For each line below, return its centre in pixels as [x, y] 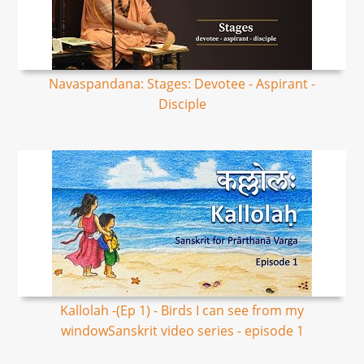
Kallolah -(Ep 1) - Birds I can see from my [182, 310]
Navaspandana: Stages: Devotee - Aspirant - [182, 84]
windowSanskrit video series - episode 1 [182, 331]
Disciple [182, 104]
